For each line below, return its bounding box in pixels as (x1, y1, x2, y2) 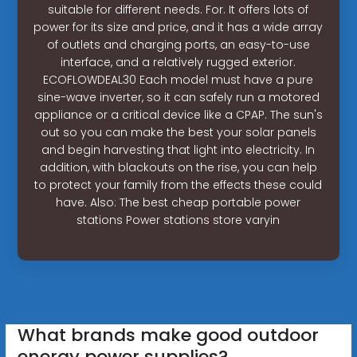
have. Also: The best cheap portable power (56, 194, 301, 210)
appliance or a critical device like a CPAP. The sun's (33, 106, 323, 123)
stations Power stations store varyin (76, 211, 280, 228)
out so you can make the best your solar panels (40, 124, 316, 140)
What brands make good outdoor (17, 322, 319, 347)
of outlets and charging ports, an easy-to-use (46, 36, 310, 53)
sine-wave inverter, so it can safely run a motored (37, 88, 320, 105)
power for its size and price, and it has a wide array (33, 18, 324, 35)
